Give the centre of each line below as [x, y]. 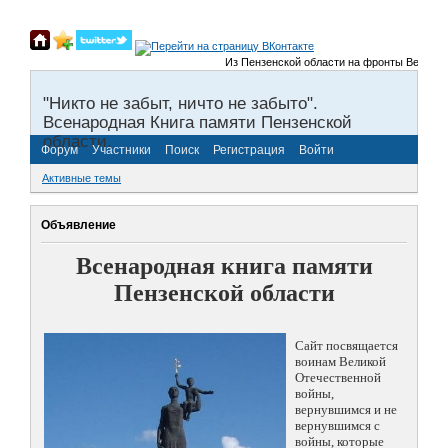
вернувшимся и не [346, 410]
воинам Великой [340, 362]
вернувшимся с [337, 426]
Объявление [78, 224]
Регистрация [249, 149]
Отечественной [338, 378]
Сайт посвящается [346, 346]
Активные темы [81, 178]
